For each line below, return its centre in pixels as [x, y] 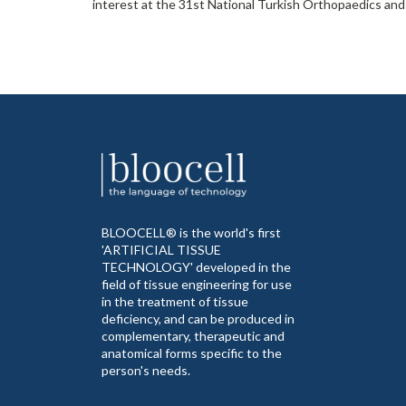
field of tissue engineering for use [197, 285]
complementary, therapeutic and [193, 336]
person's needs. [146, 371]
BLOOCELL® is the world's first [191, 233]
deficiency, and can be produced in [198, 319]
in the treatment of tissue [175, 302]
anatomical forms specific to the [192, 353]
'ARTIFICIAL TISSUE [161, 250]
